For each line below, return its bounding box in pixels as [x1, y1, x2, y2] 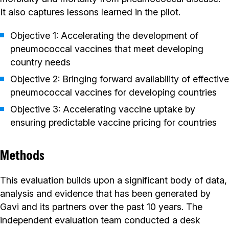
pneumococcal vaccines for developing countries [10, 87, 217, 98]
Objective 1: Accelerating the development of [10, 30, 198, 41]
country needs [10, 57, 71, 68]
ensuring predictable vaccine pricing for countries [10, 117, 217, 128]
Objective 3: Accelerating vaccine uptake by [10, 104, 195, 115]
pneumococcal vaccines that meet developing [10, 43, 203, 55]
